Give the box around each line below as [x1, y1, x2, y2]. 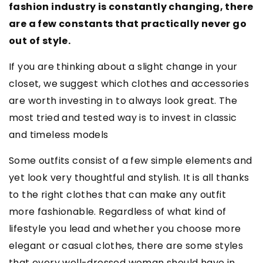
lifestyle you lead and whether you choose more [9, 222, 241, 236]
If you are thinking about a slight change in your [9, 60, 238, 74]
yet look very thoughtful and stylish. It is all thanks [9, 171, 249, 185]
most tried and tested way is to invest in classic [9, 111, 237, 125]
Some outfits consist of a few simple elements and [9, 154, 252, 168]
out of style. [9, 34, 71, 48]
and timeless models [9, 128, 109, 142]
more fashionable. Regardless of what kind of [9, 205, 227, 219]
